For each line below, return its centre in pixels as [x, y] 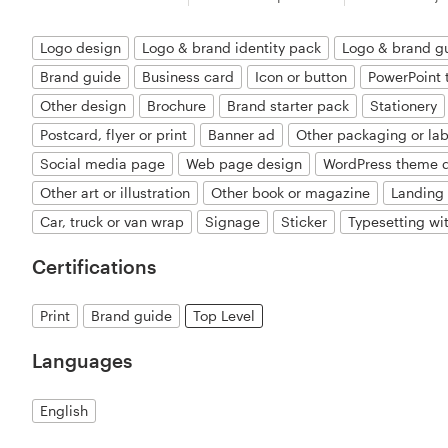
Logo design [81, 47]
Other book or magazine [291, 192]
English [64, 410]
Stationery [404, 105]
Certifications [94, 266]
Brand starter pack [288, 105]
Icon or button [301, 76]
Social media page [103, 163]
